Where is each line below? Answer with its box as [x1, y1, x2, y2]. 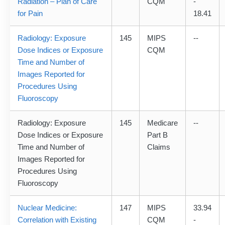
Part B [147, 131, 168, 140]
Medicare [147, 119, 178, 128]
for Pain [18, 9, 43, 18]
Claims [147, 143, 170, 152]
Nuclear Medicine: [18, 203, 77, 212]
